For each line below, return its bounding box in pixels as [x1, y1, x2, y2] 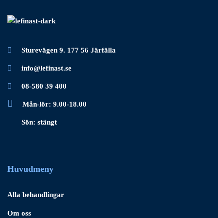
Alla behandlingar [7, 191, 64, 199]
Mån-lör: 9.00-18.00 [22, 100, 87, 109]
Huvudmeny [7, 164, 54, 174]
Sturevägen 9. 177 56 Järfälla [21, 46, 116, 54]
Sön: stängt [21, 118, 57, 127]
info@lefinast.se [21, 64, 72, 73]
